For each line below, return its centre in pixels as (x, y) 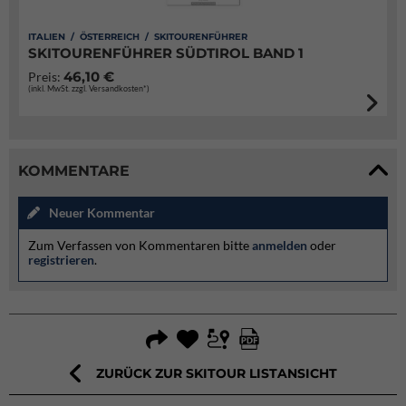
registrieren (61, 260)
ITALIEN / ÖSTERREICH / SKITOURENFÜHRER (138, 37)
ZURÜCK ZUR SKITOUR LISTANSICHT (216, 373)
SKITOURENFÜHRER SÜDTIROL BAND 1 (166, 53)
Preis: (46, 77)
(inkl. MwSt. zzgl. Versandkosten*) (89, 88)
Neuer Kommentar (102, 212)
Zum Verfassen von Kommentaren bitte (140, 245)
